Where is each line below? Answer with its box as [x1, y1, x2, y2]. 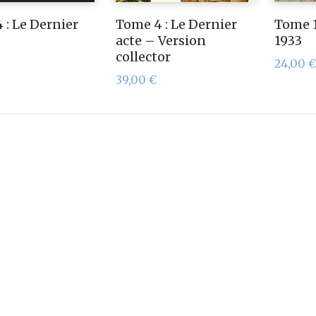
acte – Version [116, 32, 206, 49]
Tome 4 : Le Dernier [116, 16, 237, 32]
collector [116, 48, 171, 65]
